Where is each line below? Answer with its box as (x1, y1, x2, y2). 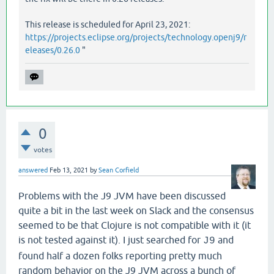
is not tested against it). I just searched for (18, 234, 203, 245)
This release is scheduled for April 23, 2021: (25, 19, 190, 29)
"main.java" (133, 7, 187, 17)
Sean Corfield (98, 166, 139, 174)
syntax (103, 18, 133, 28)
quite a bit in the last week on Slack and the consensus (18, 204, 254, 216)
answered (18, 166, 48, 174)
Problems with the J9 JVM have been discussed (18, 190, 226, 201)
